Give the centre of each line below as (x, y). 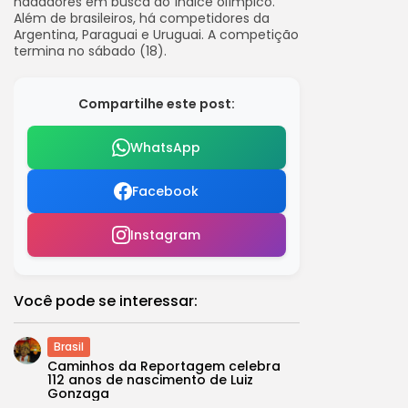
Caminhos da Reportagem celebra (164, 366)
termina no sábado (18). (90, 51)
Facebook (166, 191)
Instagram (166, 235)
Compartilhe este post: (156, 104)
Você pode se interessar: (106, 301)
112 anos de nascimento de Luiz (150, 380)
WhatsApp (166, 148)
